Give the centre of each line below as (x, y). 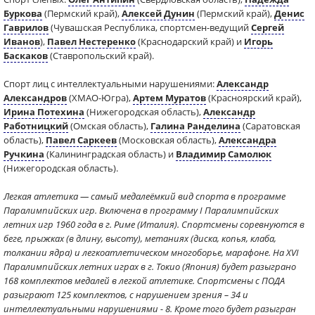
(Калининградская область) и (110, 154)
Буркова (23, 13)
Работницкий (36, 126)
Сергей (268, 27)
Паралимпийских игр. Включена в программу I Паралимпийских (141, 210)
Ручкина (24, 154)
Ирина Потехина (44, 112)
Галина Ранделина (195, 126)
